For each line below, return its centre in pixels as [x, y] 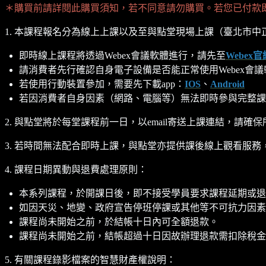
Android [227, 84]
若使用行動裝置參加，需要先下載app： [102, 84]
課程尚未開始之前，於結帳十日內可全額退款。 [119, 221]
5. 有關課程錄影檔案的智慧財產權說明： [90, 259]
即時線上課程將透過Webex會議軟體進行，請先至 [122, 55]
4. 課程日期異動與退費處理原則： [76, 169]
